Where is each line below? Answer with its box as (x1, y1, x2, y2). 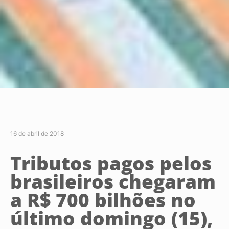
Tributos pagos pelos (10, 150, 212, 176)
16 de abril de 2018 (10, 130, 64, 138)
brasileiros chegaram (10, 169, 216, 195)
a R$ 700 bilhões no (10, 187, 196, 213)
